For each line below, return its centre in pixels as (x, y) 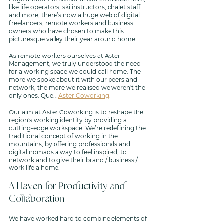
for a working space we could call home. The (76, 72)
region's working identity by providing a (69, 120)
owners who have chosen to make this (67, 31)
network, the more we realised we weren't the (78, 87)
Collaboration (38, 199)
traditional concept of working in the (64, 136)
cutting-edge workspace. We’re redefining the (78, 128)
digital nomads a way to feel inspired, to (69, 152)
